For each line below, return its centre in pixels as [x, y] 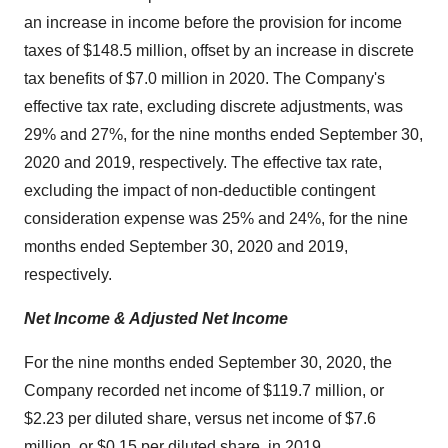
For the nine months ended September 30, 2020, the [208, 362]
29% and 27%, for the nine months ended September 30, [223, 134]
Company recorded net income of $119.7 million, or [204, 390]
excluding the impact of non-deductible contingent [199, 190]
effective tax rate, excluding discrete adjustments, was [213, 106]
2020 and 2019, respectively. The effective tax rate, [203, 162]
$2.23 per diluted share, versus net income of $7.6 [200, 418]
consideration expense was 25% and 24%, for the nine [216, 218]
